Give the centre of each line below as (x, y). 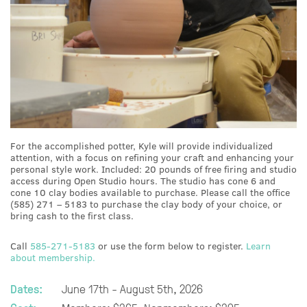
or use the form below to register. (171, 245)
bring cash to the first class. (72, 215)
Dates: (26, 288)
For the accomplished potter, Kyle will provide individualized (142, 145)
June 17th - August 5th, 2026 (132, 288)
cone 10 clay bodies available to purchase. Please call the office (150, 192)
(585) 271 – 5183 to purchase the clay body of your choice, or (146, 204)
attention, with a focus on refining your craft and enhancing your (152, 157)
